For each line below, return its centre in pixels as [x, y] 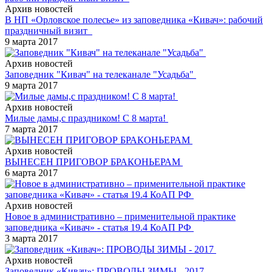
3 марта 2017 [31, 238]
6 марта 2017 [31, 172]
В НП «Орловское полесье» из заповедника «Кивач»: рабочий [134, 19]
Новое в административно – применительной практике [120, 216]
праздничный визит [49, 30]
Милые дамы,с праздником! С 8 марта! [87, 118]
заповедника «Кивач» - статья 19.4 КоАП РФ [99, 227]
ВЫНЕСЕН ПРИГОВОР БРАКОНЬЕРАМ [94, 161]
